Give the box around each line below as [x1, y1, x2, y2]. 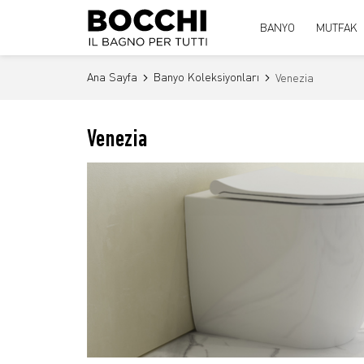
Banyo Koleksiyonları [154, 70, 259, 84]
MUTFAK [316, 20, 357, 34]
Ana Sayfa [87, 70, 137, 84]
